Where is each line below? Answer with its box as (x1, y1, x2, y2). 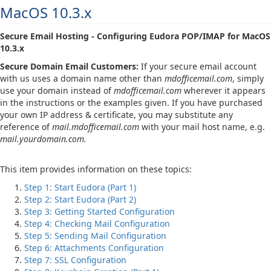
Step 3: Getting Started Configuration (24, 206, 175, 217)
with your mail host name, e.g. (139, 121, 265, 132)
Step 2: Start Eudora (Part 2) (24, 194, 136, 205)
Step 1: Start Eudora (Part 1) (24, 181, 136, 193)
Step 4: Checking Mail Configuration (24, 218, 170, 229)
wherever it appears (181, 85, 266, 96)
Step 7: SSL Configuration (24, 254, 126, 266)
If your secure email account (139, 60, 256, 72)
